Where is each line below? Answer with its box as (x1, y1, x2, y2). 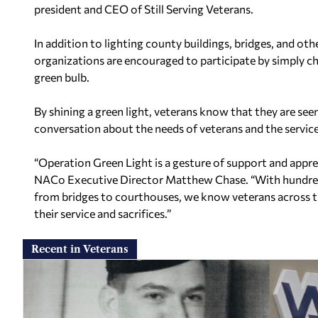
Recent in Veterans (31, 242, 128, 256)
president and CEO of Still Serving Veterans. (34, 1, 253, 16)
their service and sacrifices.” (34, 206, 171, 220)
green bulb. (34, 70, 89, 84)
